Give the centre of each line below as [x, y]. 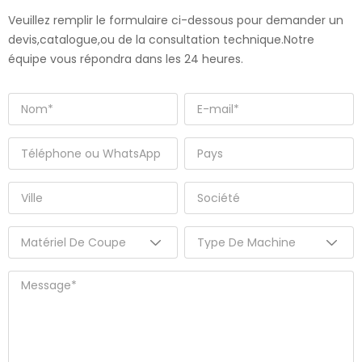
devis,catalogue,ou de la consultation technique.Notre [161, 40]
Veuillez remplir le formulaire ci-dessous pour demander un [176, 21]
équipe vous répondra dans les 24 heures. [126, 59]
